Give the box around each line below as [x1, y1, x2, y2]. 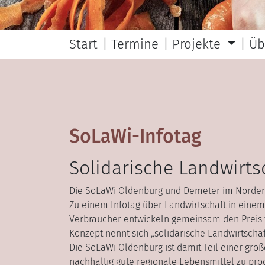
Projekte [172, 35, 224, 52]
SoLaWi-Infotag [69, 124, 201, 147]
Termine [111, 35, 159, 52]
